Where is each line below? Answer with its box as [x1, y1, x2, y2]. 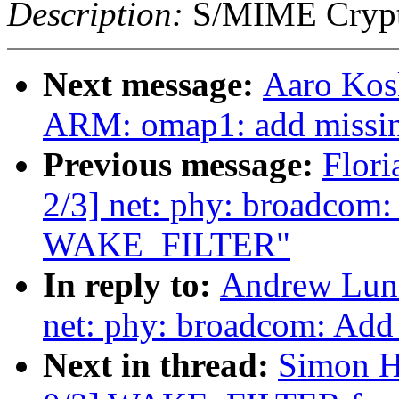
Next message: [43, 65, 263, 104]
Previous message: [43, 145, 322, 184]
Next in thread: [43, 346, 278, 385]
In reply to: [43, 265, 220, 305]
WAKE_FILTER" [43, 225, 290, 265]
